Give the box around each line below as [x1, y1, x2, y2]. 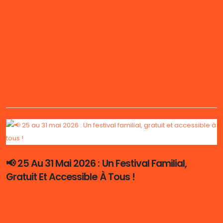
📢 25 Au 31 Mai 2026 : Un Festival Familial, [6, 157, 187, 171]
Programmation [6, 33, 78, 47]
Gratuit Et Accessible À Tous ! [6, 170, 135, 184]
